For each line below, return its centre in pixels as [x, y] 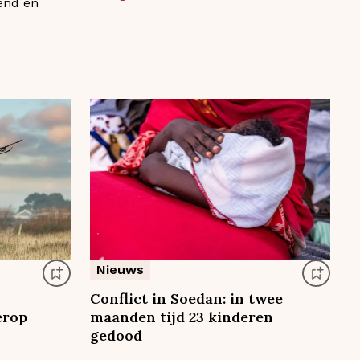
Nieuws [120, 270]
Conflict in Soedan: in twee [186, 299]
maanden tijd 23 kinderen [181, 317]
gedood [116, 336]
